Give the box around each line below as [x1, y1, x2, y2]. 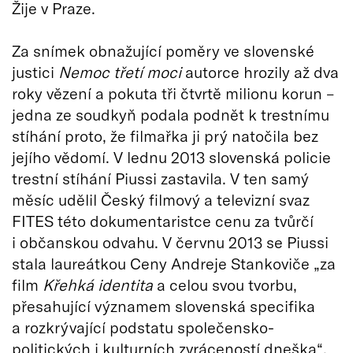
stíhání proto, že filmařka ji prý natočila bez [12, 125, 318, 145]
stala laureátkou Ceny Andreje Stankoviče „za [12, 253, 336, 273]
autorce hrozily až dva [181, 61, 339, 81]
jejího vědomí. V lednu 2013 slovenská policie [12, 147, 331, 166]
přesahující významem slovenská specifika [12, 295, 315, 315]
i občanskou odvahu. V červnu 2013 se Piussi [12, 232, 329, 251]
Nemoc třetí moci [58, 61, 181, 81]
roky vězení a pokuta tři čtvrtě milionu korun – [12, 83, 334, 102]
